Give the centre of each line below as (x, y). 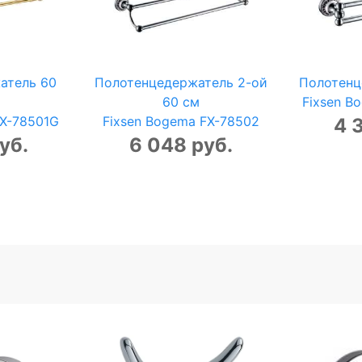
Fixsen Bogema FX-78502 (181, 122)
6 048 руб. (181, 145)
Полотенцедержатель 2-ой (181, 83)
